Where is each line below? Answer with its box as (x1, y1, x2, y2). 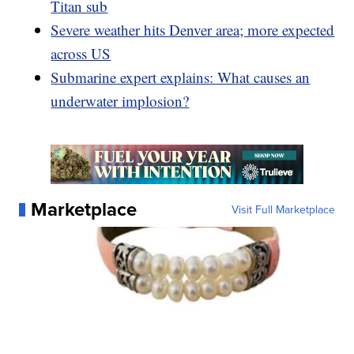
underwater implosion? (51, 91, 190, 111)
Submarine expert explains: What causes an (51, 67, 311, 88)
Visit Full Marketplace (231, 201, 335, 218)
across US (51, 43, 111, 64)
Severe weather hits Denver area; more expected (51, 20, 335, 40)
